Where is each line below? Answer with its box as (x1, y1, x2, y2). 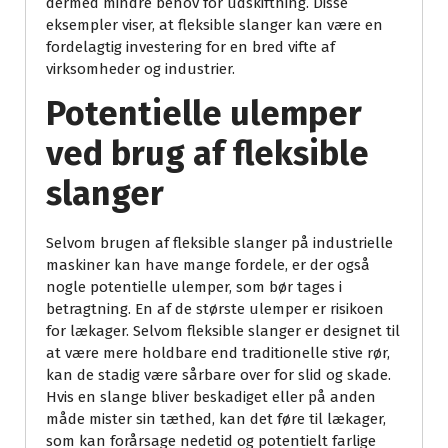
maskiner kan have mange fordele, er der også (46, 255, 370, 274)
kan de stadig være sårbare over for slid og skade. (46, 365, 391, 384)
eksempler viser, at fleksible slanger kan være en (46, 15, 383, 34)
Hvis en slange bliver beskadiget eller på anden (46, 387, 376, 406)
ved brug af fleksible (46, 132, 369, 174)
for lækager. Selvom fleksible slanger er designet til (46, 321, 400, 340)
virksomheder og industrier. (46, 59, 235, 78)
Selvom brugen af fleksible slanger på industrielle (46, 233, 393, 252)
